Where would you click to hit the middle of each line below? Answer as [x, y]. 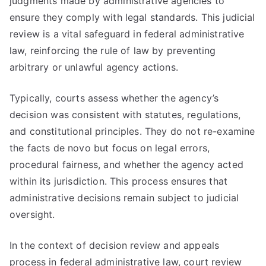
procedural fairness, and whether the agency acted [126, 164]
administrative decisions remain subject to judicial [124, 198]
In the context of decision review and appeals [115, 245]
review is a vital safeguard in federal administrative [127, 34]
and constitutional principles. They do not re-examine [132, 131]
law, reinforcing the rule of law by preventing [113, 50]
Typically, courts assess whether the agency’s [114, 98]
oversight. [32, 214]
